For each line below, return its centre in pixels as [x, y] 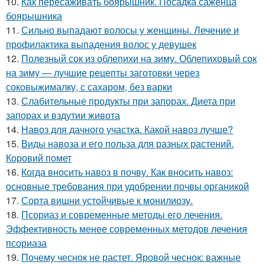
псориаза [26, 243]
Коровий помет [39, 157]
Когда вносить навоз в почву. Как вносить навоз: [127, 172]
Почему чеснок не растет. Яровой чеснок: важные [131, 257]
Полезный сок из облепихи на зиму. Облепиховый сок [139, 58]
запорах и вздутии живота [63, 115]
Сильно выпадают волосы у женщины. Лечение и [130, 30]
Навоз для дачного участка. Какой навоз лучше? [127, 129]
